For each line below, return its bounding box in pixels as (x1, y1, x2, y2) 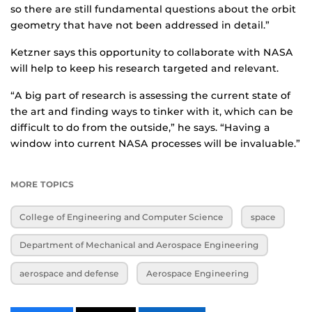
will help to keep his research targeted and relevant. (10, 62, 279, 75)
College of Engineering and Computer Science (19, 211, 224, 222)
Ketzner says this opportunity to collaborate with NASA (10, 46, 293, 59)
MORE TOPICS (10, 179, 74, 190)
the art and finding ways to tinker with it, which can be (10, 105, 293, 118)
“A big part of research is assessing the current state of (10, 89, 290, 102)
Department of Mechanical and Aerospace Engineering (19, 240, 260, 251)
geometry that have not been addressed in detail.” (10, 19, 270, 32)
